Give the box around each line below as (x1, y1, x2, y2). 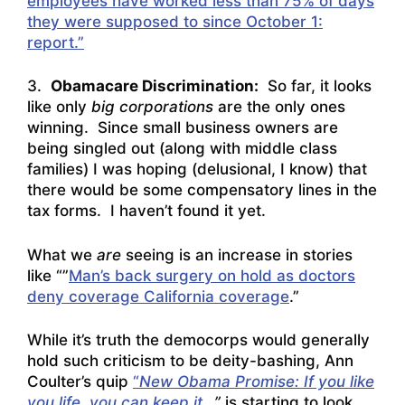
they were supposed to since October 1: (27, 12, 323, 31)
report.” (27, 33, 84, 52)
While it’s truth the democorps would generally (27, 331, 370, 350)
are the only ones (213, 98, 345, 117)
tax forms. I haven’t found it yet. (27, 202, 266, 221)
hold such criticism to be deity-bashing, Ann (27, 352, 353, 371)
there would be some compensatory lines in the (27, 181, 377, 200)
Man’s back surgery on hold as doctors (69, 266, 355, 285)
